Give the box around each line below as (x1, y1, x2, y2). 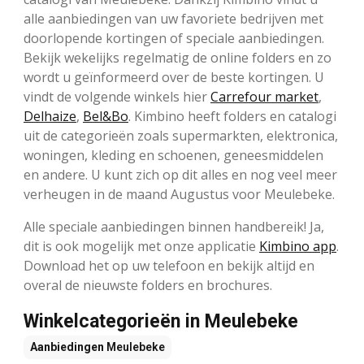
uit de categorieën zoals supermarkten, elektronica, (24, 127, 338, 145)
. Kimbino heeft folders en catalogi (128, 107, 336, 126)
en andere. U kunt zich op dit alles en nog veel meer (24, 166, 337, 184)
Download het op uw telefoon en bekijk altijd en (24, 257, 314, 275)
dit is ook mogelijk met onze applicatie (24, 237, 259, 256)
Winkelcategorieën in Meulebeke (24, 310, 298, 333)
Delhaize (24, 107, 76, 126)
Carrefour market (210, 88, 318, 106)
